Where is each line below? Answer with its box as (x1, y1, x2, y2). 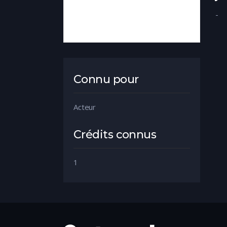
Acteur (73, 101, 96, 112)
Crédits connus (73, 127, 157, 141)
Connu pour (73, 72, 139, 86)
